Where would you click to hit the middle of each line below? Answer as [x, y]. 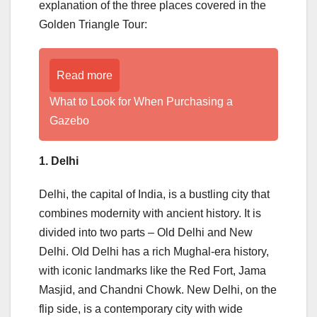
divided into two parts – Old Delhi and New [146, 232]
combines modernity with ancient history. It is [150, 213]
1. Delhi [59, 161]
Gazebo [69, 120]
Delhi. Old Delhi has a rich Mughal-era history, [154, 251]
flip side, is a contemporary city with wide [141, 309]
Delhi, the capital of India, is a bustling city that [154, 194]
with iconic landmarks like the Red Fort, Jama [152, 270]
